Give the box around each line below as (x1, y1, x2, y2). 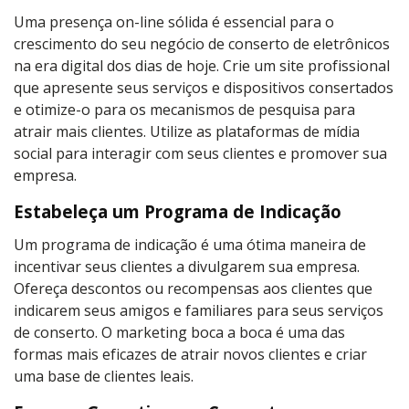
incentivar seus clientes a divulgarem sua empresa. (14, 256, 360, 277)
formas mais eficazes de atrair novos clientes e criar (14, 343, 367, 364)
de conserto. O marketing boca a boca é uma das (14, 321, 345, 342)
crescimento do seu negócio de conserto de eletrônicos (14, 33, 390, 54)
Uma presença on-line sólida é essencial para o (14, 11, 334, 32)
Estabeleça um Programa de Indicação (14, 199, 341, 223)
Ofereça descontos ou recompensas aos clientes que (14, 278, 372, 299)
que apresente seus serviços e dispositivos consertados (14, 77, 393, 98)
